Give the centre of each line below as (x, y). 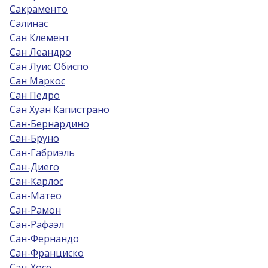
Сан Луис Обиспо (49, 66)
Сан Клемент (40, 38)
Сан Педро (35, 95)
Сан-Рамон (35, 210)
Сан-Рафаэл (37, 224)
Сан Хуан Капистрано (60, 109)
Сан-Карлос (36, 181)
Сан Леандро (40, 52)
